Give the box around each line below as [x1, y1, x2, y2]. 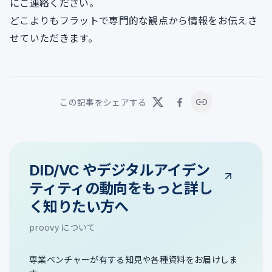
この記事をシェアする [59, 96, 147, 109]
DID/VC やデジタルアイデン [29, 161, 210, 180]
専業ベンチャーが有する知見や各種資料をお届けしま [29, 253, 238, 266]
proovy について [29, 221, 96, 234]
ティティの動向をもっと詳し [29, 180, 213, 198]
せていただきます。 [10, 30, 98, 46]
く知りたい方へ [29, 198, 129, 216]
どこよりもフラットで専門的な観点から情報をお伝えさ [10, 13, 258, 28]
